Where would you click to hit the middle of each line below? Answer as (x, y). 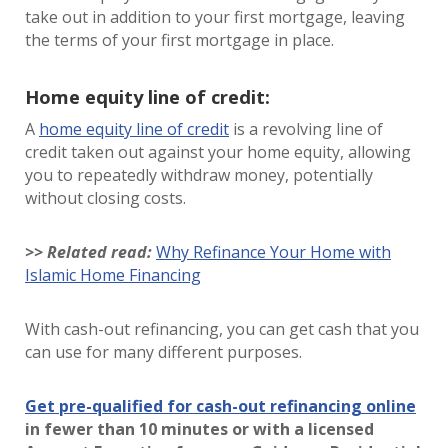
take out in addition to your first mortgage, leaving (215, 17)
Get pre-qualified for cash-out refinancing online (220, 406)
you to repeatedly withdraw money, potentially (199, 175)
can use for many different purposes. (165, 352)
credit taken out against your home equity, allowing (218, 152)
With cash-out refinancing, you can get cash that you (222, 329)
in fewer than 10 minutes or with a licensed (199, 429)
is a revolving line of (306, 129)
